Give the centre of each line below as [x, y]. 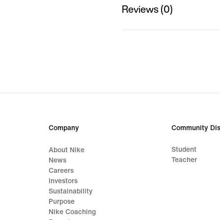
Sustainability [71, 191]
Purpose [62, 201]
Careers [61, 170]
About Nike [67, 150]
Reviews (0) [147, 9]
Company [64, 128]
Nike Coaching [72, 212]
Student [184, 149]
